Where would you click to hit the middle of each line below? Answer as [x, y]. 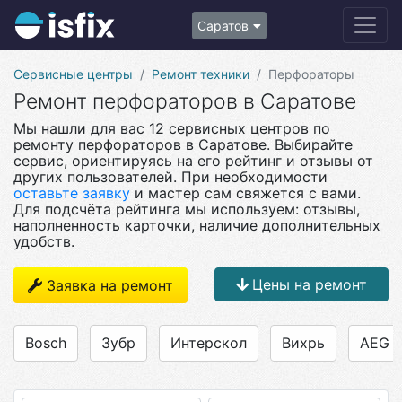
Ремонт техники [201, 74]
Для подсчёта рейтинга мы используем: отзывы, [187, 209]
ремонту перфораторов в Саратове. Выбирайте [183, 144]
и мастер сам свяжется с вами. [245, 193]
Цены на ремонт [310, 284]
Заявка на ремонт [110, 285]
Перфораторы [311, 74]
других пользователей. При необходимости [170, 177]
